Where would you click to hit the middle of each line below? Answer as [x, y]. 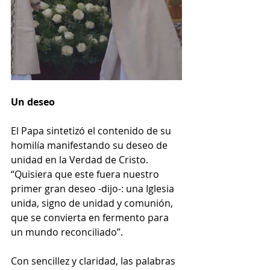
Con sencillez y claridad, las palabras [94, 261]
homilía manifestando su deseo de [90, 146]
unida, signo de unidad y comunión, [93, 203]
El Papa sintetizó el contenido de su [92, 131]
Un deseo [33, 102]
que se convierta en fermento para [91, 218]
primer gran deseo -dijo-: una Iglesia [94, 189]
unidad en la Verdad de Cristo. [81, 160]
